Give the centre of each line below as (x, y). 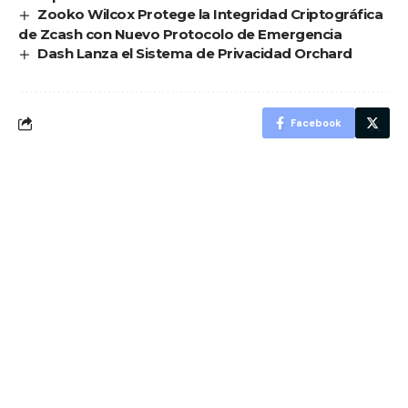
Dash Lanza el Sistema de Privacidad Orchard (195, 54)
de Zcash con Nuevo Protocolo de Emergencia (180, 35)
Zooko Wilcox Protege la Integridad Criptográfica (210, 15)
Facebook (316, 123)
